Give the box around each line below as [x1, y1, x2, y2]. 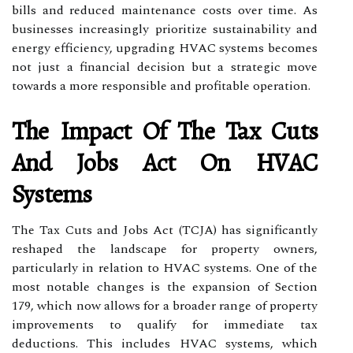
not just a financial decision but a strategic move [12, 57, 318, 76]
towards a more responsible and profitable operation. [12, 76, 310, 95]
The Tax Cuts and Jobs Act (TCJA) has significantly [12, 220, 318, 240]
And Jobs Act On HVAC [12, 144, 318, 180]
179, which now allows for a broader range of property [12, 295, 318, 315]
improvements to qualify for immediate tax [12, 314, 318, 334]
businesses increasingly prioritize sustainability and [12, 19, 318, 39]
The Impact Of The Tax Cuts [12, 113, 318, 148]
